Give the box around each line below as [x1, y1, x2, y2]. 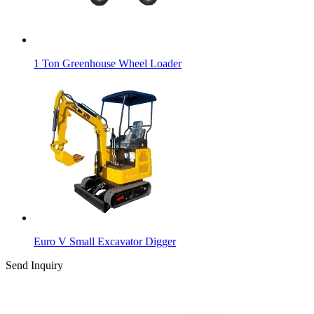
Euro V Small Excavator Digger [34, 235, 176, 247]
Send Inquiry [6, 259, 63, 271]
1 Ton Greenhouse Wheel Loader [34, 57, 182, 69]
